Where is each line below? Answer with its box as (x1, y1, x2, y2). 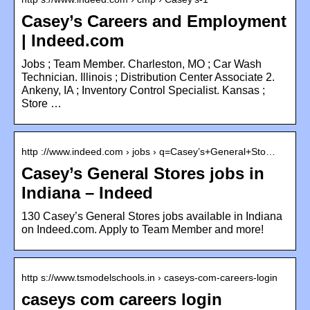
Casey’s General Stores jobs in (21, 163, 264, 183)
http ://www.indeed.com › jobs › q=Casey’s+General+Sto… (21, 145, 275, 157)
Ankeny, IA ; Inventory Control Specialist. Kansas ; (21, 84, 265, 96)
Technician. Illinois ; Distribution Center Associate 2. (21, 71, 275, 83)
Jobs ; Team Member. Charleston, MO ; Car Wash (21, 57, 262, 70)
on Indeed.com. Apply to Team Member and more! (21, 223, 264, 235)
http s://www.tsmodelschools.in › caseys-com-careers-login (21, 271, 277, 283)
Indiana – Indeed (21, 183, 153, 202)
